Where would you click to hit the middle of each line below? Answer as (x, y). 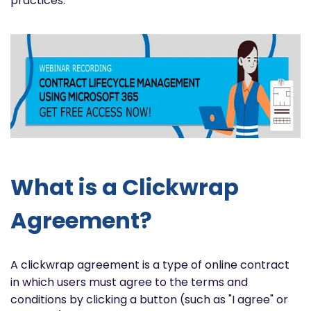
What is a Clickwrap (125, 187)
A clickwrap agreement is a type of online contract (150, 264)
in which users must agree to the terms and (129, 282)
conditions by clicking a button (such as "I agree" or (149, 299)
